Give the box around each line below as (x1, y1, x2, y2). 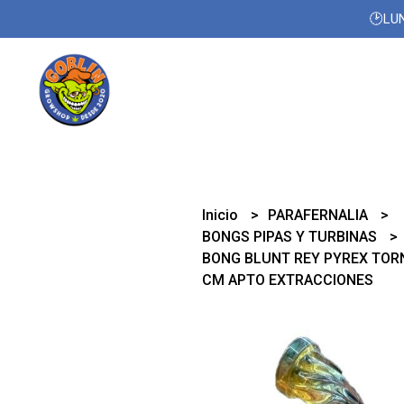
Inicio (202, 207, 243, 224)
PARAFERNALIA (268, 207, 372, 224)
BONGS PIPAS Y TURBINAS (202, 228, 381, 245)
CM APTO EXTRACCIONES (202, 271, 374, 289)
